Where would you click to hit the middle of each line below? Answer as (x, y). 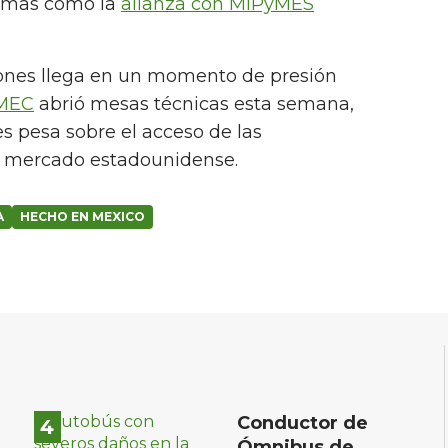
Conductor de (302, 423)
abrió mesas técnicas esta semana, (194, 104)
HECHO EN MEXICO (82, 217)
